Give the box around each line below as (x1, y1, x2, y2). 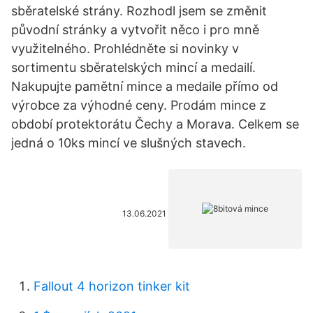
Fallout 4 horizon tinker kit (34, 279, 190, 293)
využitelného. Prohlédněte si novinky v (11, 41, 239, 56)
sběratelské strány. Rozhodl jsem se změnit (11, 3, 267, 18)
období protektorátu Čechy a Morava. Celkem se (11, 117, 299, 131)
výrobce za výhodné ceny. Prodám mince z (11, 98, 266, 112)
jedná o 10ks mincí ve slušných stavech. (11, 136, 246, 150)
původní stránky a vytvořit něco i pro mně (11, 22, 259, 37)
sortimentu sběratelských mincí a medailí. (11, 60, 256, 75)
